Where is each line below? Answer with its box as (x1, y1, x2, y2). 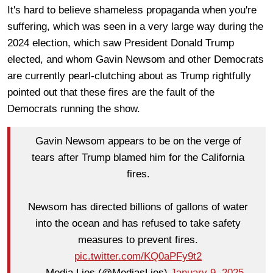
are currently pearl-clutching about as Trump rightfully (7, 69, 251, 82)
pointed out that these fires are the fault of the (7, 86, 214, 98)
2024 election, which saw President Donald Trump (7, 37, 234, 49)
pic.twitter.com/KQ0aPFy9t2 (74, 250, 202, 263)
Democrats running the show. (7, 102, 143, 115)
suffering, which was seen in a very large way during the (7, 20, 263, 32)
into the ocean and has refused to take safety (35, 218, 241, 230)
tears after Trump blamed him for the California (32, 152, 244, 164)
